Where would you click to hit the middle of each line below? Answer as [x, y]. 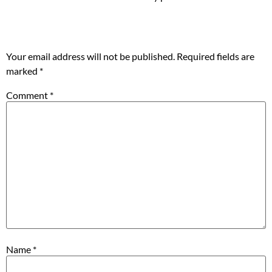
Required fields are [216, 56]
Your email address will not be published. [90, 56]
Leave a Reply [72, 25]
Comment [28, 95]
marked [23, 70]
